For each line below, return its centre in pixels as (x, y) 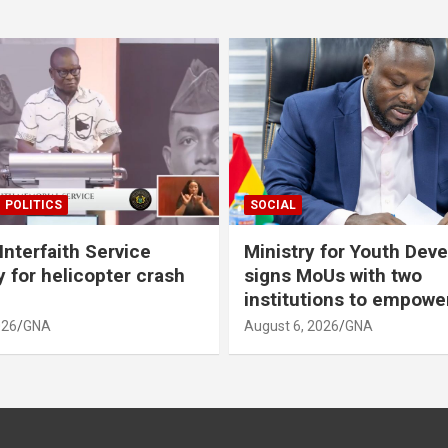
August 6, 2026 (291, 325)
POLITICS (33, 204)
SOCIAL (273, 204)
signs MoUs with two (333, 275)
